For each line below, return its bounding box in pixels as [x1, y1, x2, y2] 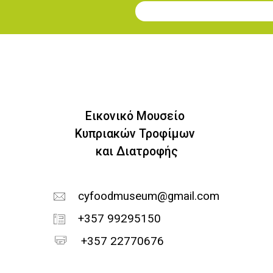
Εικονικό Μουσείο [85, 109, 188, 123]
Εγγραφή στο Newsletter [135, 12, 268, 26]
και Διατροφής [95, 144, 178, 158]
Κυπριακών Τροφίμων [75, 127, 198, 141]
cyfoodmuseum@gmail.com [77, 190, 219, 203]
